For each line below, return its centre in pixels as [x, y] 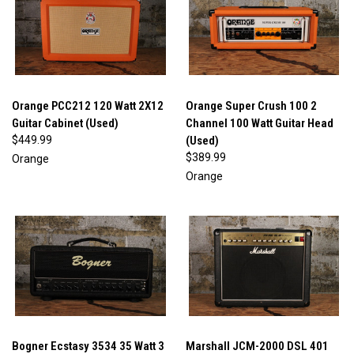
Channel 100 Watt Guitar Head [259, 123]
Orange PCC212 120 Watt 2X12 [88, 105]
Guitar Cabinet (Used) [65, 123]
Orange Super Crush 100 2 [251, 105]
